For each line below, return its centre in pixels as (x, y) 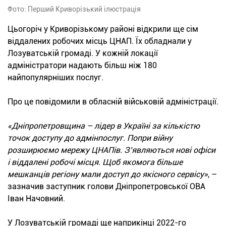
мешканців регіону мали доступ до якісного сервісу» (108, 174)
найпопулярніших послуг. (55, 77)
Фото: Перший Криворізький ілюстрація (74, 9)
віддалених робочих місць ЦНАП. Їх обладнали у (100, 41)
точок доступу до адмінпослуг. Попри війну (90, 138)
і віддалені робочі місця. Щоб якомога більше (95, 162)
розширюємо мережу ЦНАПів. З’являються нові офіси (111, 150)
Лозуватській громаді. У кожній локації (83, 53)
